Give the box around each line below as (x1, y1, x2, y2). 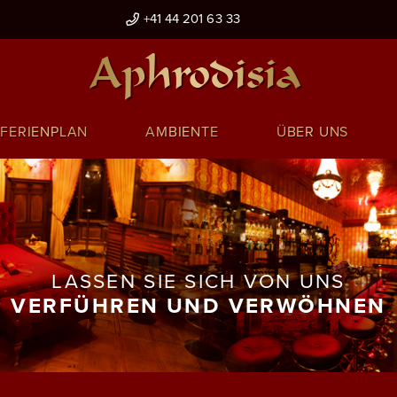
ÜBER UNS (276, 122, 349, 141)
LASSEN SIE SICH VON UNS (51, 269, 346, 293)
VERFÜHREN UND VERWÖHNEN (11, 292, 386, 319)
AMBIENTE (145, 122, 219, 141)
